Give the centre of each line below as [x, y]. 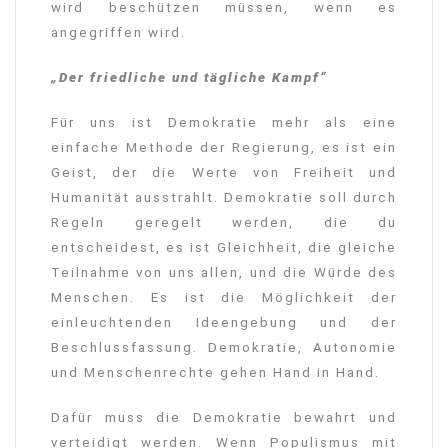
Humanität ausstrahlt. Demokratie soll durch [224, 198]
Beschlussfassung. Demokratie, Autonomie [224, 348]
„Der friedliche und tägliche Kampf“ [189, 78]
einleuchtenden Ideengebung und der [224, 323]
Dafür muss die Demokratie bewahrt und [224, 418]
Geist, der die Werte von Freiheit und [224, 173]
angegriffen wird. [118, 33]
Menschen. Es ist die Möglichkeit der [224, 298]
